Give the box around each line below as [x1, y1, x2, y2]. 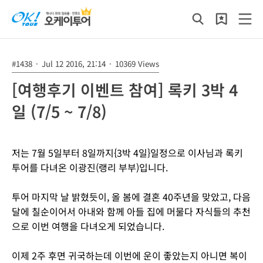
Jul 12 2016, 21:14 [39, 58, 108, 69]
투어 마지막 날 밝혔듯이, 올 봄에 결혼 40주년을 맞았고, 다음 [12, 190, 251, 204]
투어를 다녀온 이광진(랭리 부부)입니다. [12, 160, 168, 174]
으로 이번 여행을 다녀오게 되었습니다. [12, 219, 164, 233]
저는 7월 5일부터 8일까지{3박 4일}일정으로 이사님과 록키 [12, 146, 243, 160]
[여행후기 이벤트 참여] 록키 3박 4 [12, 78, 238, 101]
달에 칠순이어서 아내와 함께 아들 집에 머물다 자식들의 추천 [12, 204, 251, 218]
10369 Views [113, 58, 159, 69]
